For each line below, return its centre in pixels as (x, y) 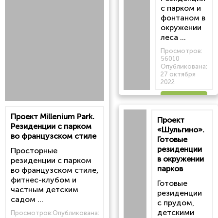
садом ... (27, 200)
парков (170, 169)
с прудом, (176, 203)
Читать (184, 102)
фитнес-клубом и (44, 180)
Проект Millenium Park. (53, 117)
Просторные (34, 151)
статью (184, 124)
